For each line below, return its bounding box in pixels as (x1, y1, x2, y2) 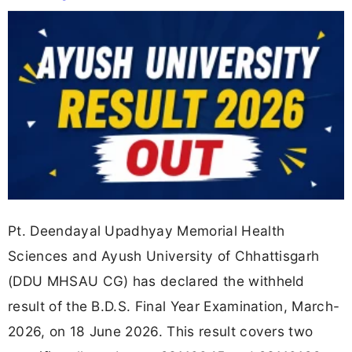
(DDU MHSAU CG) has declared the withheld (8, 272, 305, 289)
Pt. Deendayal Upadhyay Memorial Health (8, 222, 285, 239)
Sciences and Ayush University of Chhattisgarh (8, 247, 320, 264)
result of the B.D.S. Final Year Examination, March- (8, 297, 340, 314)
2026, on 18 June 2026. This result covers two (8, 322, 313, 339)
